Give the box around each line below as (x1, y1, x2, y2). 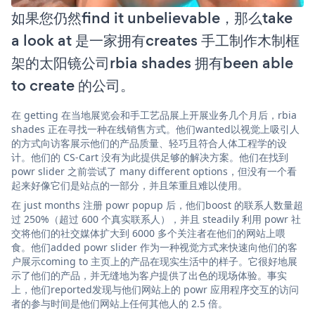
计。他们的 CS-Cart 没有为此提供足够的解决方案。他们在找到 (11, 150, 288, 164)
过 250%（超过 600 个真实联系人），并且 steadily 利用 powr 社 (11, 212, 301, 226)
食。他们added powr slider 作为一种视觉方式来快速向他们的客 (11, 240, 297, 254)
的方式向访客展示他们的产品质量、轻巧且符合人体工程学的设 (11, 136, 287, 150)
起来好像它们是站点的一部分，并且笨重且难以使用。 (11, 178, 247, 192)
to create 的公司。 (11, 74, 134, 96)
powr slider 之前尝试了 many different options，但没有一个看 (11, 164, 297, 178)
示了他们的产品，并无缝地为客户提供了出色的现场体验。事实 (11, 268, 287, 282)
